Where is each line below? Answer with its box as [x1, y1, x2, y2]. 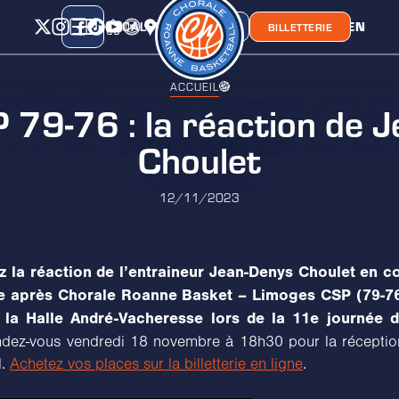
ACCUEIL [169, 78, 219, 94]
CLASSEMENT [203, 18, 289, 35]
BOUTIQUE [176, 20, 231, 34]
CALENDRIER [122, 18, 203, 35]
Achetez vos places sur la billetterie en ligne [10, 354, 303, 373]
